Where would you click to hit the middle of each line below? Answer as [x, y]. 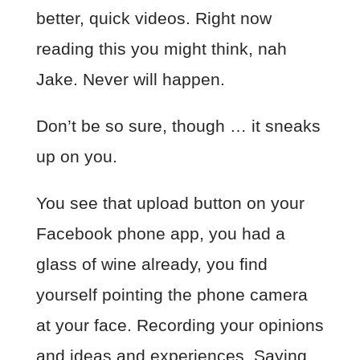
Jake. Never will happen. [133, 79]
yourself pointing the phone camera [172, 294]
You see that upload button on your [170, 202]
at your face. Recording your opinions [180, 325]
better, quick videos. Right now [153, 18]
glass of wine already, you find [151, 264]
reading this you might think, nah [161, 48]
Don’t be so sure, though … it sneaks [178, 125]
